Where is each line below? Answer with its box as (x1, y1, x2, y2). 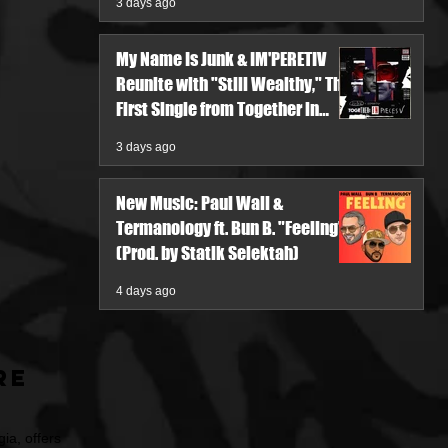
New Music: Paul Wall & (116, 192, 283, 214)
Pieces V (116, 123, 177, 145)
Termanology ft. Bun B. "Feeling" (116, 217, 345, 239)
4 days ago (116, 284, 176, 298)
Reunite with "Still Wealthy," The (116, 73, 351, 95)
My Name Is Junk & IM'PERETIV (116, 48, 326, 70)
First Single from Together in (116, 98, 319, 120)
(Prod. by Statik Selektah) (116, 242, 299, 264)
